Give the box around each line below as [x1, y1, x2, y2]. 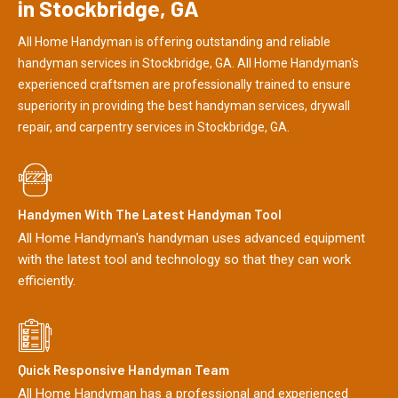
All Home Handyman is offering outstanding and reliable [18, 34, 330, 49]
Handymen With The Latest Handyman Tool [18, 206, 282, 223]
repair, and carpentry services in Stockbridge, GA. [18, 119, 290, 134]
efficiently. [18, 273, 76, 290]
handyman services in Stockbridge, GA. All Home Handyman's [18, 55, 359, 70]
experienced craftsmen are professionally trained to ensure [18, 76, 351, 92]
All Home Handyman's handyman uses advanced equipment [18, 230, 365, 247]
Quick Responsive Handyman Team [18, 362, 229, 378]
